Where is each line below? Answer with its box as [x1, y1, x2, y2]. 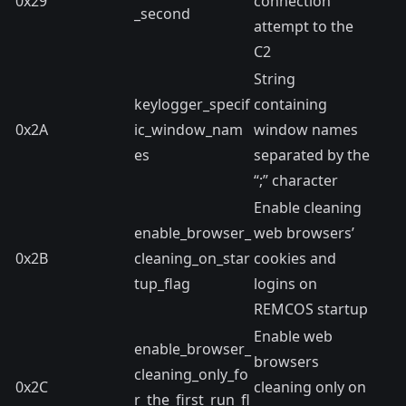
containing [254, 94, 327, 114]
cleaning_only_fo [134, 364, 248, 384]
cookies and [254, 248, 336, 268]
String [254, 69, 295, 89]
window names [254, 120, 358, 140]
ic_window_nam [134, 120, 243, 140]
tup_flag [134, 274, 190, 294]
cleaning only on [254, 377, 366, 397]
